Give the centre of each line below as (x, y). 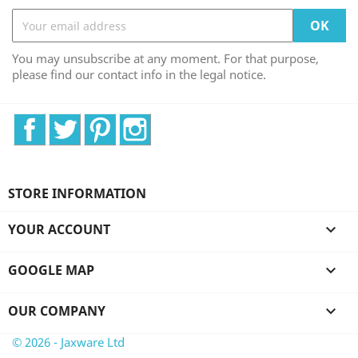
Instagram (182, 122)
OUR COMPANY (57, 311)
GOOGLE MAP (51, 270)
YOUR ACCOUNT (59, 229)
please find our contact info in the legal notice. (139, 74)
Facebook (74, 122)
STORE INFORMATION (77, 193)
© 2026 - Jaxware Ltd (68, 342)
